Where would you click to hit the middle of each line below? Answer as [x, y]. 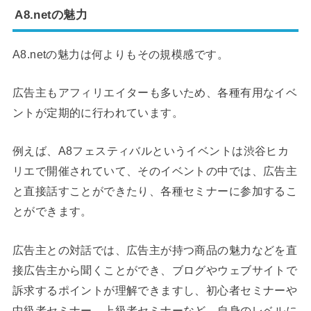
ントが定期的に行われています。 [98, 113]
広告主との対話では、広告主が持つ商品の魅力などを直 [155, 250]
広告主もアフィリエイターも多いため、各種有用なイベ [155, 93]
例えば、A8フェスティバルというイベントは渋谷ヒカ [151, 151]
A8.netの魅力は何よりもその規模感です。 [120, 54]
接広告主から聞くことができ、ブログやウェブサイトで [155, 270]
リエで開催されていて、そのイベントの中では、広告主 [155, 171]
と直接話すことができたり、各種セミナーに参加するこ [155, 191]
